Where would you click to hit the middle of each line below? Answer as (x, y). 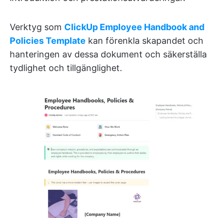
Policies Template (48, 40)
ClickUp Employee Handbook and (134, 27)
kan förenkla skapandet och (145, 40)
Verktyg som (37, 27)
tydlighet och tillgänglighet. (66, 68)
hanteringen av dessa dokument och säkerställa (108, 54)
